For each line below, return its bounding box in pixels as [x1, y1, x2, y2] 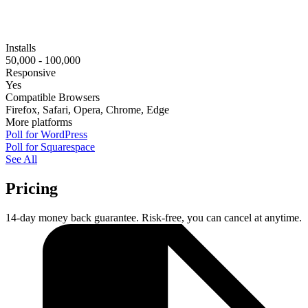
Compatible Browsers [5, 91, 100, 104]
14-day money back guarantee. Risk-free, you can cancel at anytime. [5, 212, 302, 223]
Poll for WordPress [5, 129, 87, 141]
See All [5, 153, 37, 166]
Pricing [5, 179, 58, 198]
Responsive [5, 67, 56, 79]
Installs [5, 42, 36, 54]
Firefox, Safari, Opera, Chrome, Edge [5, 104, 169, 116]
